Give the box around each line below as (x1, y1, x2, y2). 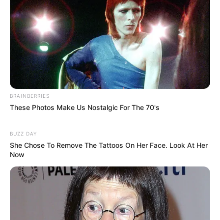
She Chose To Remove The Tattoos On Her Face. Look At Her (10, 140, 208, 149)
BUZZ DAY (10, 130, 37, 137)
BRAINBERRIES (10, 92, 50, 99)
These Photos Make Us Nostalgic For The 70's (10, 103, 160, 111)
